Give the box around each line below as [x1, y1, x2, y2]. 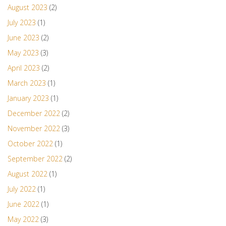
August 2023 [8, 3, 47, 13]
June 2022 [8, 199, 39, 209]
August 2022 [8, 169, 47, 179]
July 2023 [8, 18, 36, 28]
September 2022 [8, 154, 63, 164]
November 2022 [8, 124, 60, 134]
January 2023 [8, 93, 49, 103]
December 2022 [8, 108, 60, 119]
